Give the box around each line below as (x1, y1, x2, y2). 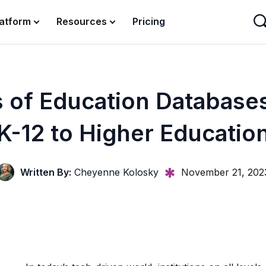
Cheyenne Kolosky (71, 166, 159, 178)
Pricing (132, 15, 166, 28)
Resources (56, 15, 107, 28)
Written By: (20, 166, 71, 178)
